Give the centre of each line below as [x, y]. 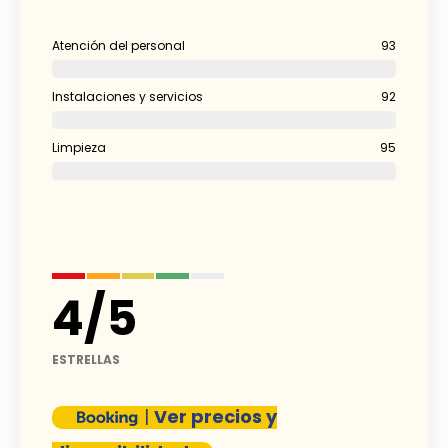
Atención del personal [118, 46]
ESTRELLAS [86, 360]
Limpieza [79, 148]
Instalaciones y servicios [127, 97]
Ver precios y [215, 417]
